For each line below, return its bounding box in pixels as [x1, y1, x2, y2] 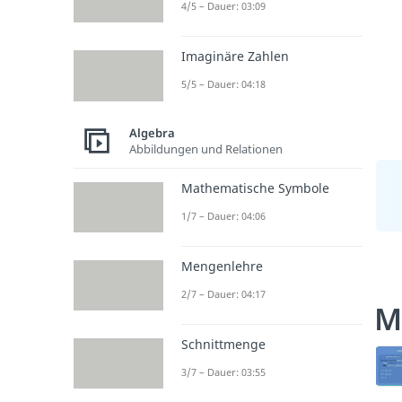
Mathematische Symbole [181, 179, 329, 197]
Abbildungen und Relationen [129, 141, 283, 157]
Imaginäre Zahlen [181, 48, 289, 66]
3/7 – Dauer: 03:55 [181, 365, 266, 379]
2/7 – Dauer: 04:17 [181, 286, 266, 301]
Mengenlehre [181, 257, 263, 275]
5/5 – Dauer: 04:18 [181, 77, 266, 92]
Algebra [129, 125, 175, 141]
